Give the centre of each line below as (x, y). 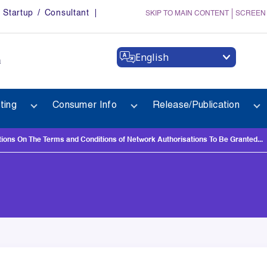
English (152, 57)
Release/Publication (196, 105)
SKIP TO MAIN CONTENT (187, 14)
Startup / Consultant (46, 13)
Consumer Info (85, 105)
